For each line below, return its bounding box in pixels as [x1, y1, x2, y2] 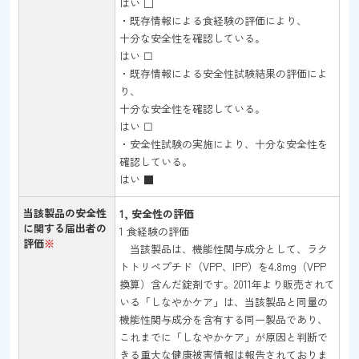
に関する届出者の [23, 220, 107, 236]
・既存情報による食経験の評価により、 [119, 13, 308, 28]
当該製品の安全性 [23, 205, 107, 220]
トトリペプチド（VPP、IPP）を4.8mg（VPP [119, 259, 327, 274]
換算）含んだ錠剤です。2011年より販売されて [119, 276, 336, 292]
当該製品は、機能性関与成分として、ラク [119, 241, 329, 256]
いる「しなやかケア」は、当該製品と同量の [119, 294, 329, 309]
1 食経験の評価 [119, 224, 190, 239]
